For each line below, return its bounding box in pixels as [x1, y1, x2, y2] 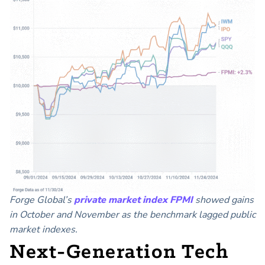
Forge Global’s [9, 193, 74, 207]
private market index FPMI [74, 193, 193, 207]
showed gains [193, 193, 254, 207]
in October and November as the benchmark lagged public [9, 208, 256, 222]
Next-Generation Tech [9, 242, 228, 264]
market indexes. [9, 223, 77, 237]
